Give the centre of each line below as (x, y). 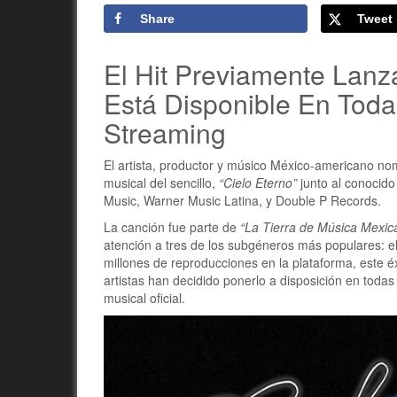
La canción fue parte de (172, 227)
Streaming (165, 132)
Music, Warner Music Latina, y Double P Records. (242, 200)
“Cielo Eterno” (256, 183)
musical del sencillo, (160, 183)
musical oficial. (144, 298)
